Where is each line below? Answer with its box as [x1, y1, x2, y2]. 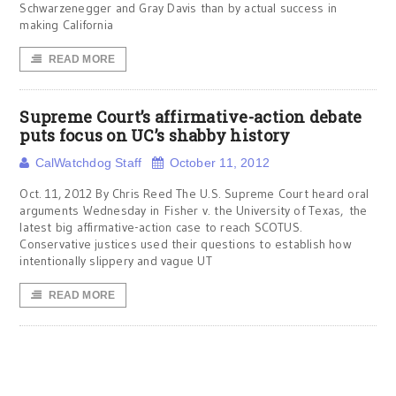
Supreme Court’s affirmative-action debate [19, 106, 362, 127]
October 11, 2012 [169, 156, 270, 170]
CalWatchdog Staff [34, 156, 142, 170]
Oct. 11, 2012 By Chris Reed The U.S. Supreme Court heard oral [19, 186, 369, 202]
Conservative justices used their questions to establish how [19, 236, 352, 252]
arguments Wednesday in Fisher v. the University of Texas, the [19, 202, 368, 218]
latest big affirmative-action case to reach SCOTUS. [19, 219, 303, 235]
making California [19, 17, 113, 33]
